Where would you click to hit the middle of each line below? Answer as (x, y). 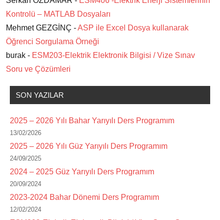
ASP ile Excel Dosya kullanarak (133, 28)
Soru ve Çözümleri (38, 69)
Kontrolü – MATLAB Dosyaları (58, 14)
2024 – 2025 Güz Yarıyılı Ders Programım (82, 172)
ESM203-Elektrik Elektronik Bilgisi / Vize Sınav (113, 55)
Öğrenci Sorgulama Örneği (53, 42)
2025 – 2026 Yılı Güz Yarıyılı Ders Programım (89, 146)
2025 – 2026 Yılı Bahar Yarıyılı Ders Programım (92, 121)
